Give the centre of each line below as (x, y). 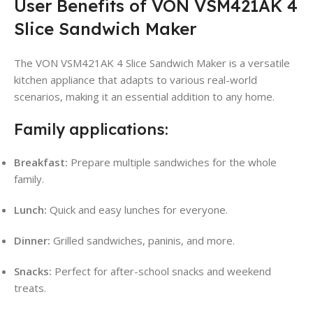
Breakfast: (41, 162)
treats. (30, 288)
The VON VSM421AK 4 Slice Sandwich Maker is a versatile (152, 63)
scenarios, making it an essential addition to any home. (144, 97)
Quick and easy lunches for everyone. (137, 210)
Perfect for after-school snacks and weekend (161, 271)
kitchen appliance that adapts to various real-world (136, 80)
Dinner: (32, 241)
